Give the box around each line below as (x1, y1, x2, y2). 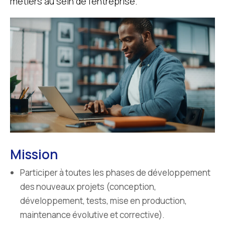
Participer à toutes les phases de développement (20, 167, 210, 179)
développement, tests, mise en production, (20, 195, 187, 207)
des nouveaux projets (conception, (20, 181, 156, 193)
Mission (10, 145, 58, 164)
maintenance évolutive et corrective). (20, 209, 165, 221)
